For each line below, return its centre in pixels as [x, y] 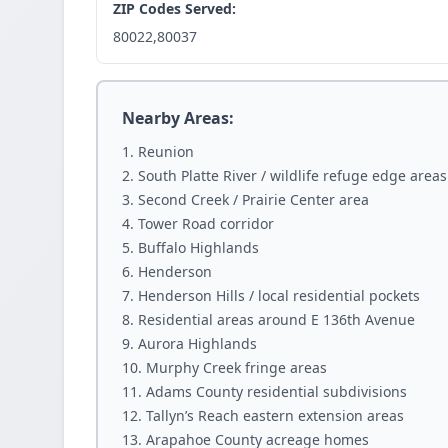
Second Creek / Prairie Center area [253, 199]
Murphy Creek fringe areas [236, 367]
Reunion [166, 151]
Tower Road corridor [206, 223]
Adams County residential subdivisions [276, 391]
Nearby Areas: [178, 118]
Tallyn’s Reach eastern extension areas [275, 415]
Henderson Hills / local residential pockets [279, 295]
